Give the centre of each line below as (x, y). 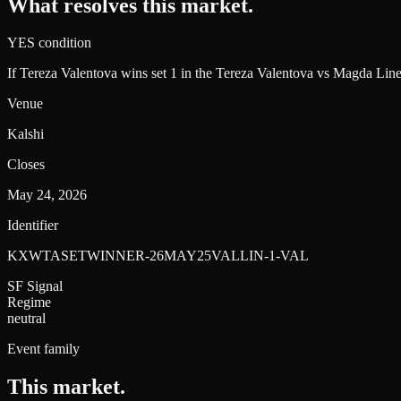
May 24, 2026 (47, 195)
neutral (26, 319)
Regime (29, 303)
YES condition (49, 43)
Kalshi (26, 134)
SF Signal (35, 286)
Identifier (33, 226)
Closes (26, 165)
